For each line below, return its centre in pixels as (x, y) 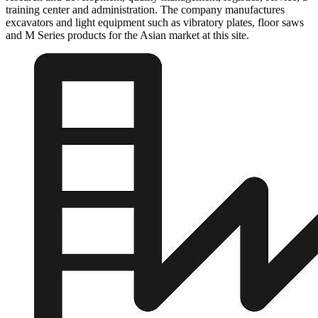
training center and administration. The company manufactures (145, 9)
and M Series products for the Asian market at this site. (127, 35)
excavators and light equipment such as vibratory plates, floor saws (155, 22)
